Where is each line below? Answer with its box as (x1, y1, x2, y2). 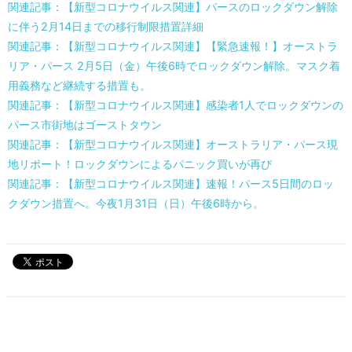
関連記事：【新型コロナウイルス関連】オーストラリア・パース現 (8, 137, 338, 152)
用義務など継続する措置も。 (8, 79, 151, 93)
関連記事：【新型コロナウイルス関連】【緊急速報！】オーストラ (8, 39, 338, 53)
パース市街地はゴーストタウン (8, 118, 162, 132)
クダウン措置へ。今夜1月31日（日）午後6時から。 (8, 196, 264, 211)
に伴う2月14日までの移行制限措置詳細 (8, 20, 203, 34)
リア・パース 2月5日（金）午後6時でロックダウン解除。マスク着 (8, 59, 340, 73)
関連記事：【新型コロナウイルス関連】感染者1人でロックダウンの (8, 98, 343, 112)
